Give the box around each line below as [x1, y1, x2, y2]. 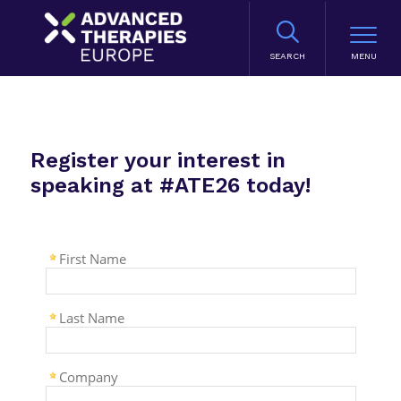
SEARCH [269, 51, 305, 62]
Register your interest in [30, 148, 286, 173]
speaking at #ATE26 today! [30, 173, 311, 198]
